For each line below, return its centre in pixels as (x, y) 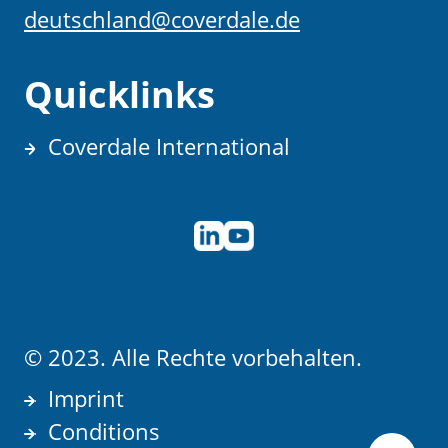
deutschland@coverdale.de (162, 18)
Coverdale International (169, 145)
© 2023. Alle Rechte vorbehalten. (193, 356)
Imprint (86, 397)
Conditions (104, 430)
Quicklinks (119, 94)
